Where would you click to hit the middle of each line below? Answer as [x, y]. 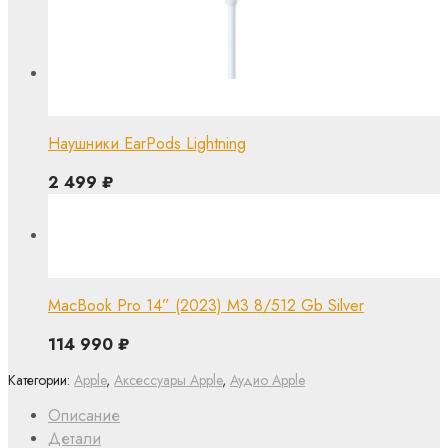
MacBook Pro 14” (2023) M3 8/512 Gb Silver [206, 306]
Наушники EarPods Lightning [147, 144]
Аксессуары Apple [168, 380]
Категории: [41, 380]
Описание [84, 416]
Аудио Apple [267, 380]
